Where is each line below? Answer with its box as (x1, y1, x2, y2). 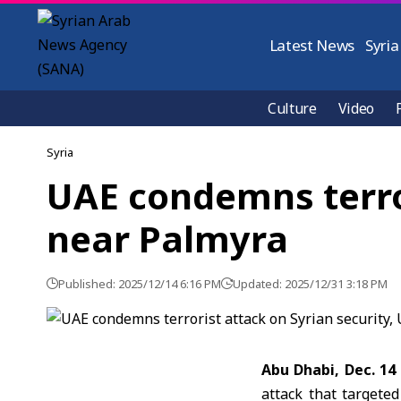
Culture (268, 98, 317, 118)
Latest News (269, 35, 355, 55)
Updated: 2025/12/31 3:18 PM (233, 276, 388, 292)
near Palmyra (47, 214, 288, 263)
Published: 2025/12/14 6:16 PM (58, 276, 221, 292)
